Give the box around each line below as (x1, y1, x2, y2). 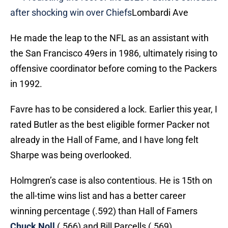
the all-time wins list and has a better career (10, 190, 186, 202)
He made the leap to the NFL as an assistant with (10, 33, 209, 44)
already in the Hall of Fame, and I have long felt (10, 134, 198, 146)
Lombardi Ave (132, 7, 188, 18)
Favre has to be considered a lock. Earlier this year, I (10, 104, 217, 115)
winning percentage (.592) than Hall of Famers (10, 206, 197, 217)
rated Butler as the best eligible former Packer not (10, 119, 210, 130)
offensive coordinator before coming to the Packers (10, 63, 217, 74)
